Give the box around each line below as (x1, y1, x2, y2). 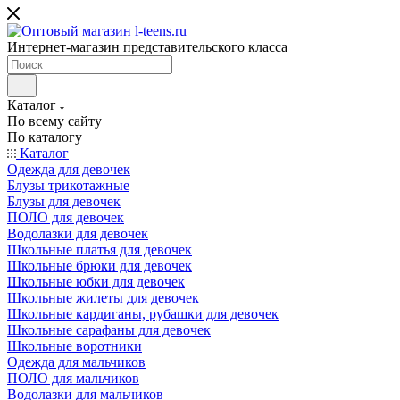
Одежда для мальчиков (7, 354, 146, 370)
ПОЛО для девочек (7, 210, 124, 225)
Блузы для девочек (7, 194, 121, 209)
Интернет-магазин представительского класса (7, 39, 287, 54)
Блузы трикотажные (7, 178, 129, 193)
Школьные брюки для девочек (7, 258, 192, 273)
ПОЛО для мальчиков (7, 371, 139, 386)
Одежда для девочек (7, 162, 130, 177)
